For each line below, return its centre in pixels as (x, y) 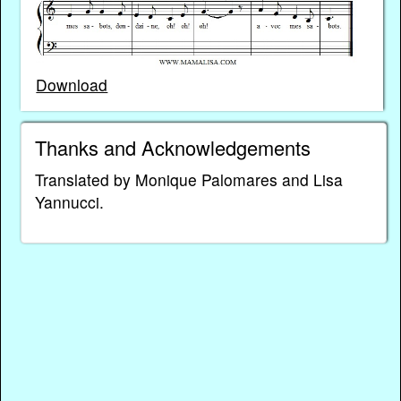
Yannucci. (69, 202)
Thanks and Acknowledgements (172, 148)
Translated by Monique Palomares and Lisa (188, 180)
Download (72, 84)
